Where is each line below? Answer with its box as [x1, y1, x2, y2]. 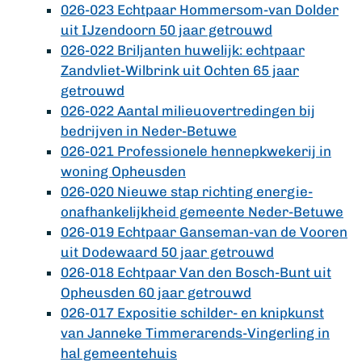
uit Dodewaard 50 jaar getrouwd [61, 244, 274, 260]
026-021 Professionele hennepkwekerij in [61, 143, 331, 159]
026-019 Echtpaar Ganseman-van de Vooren [61, 224, 347, 240]
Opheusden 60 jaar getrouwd [61, 284, 251, 301]
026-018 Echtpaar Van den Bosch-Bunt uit [61, 264, 331, 280]
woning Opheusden [61, 163, 186, 179]
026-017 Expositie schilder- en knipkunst [61, 305, 324, 321]
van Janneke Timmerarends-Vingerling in [61, 325, 330, 341]
